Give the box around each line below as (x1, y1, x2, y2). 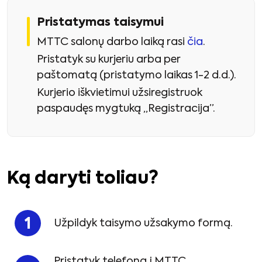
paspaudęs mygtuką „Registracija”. (37, 104, 215, 115)
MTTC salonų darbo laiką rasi (37, 36, 187, 47)
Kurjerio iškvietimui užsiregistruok (37, 88, 202, 99)
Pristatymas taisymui (37, 17, 164, 29)
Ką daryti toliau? (7, 170, 158, 188)
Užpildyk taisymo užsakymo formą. (54, 218, 233, 229)
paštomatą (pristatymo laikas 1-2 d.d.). (37, 70, 236, 81)
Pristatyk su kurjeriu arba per (37, 54, 180, 65)
